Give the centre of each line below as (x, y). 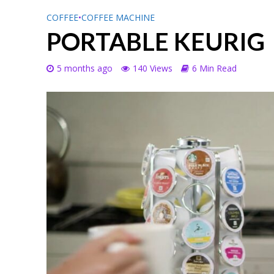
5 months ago (84, 68)
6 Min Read (214, 68)
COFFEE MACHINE (118, 17)
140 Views (152, 68)
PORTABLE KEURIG (155, 42)
